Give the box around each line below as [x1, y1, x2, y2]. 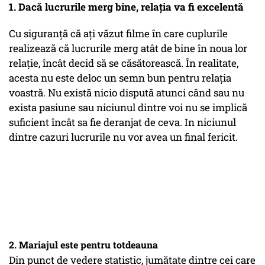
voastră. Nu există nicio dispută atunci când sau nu [9, 86, 244, 100]
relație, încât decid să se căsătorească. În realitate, [9, 56, 238, 70]
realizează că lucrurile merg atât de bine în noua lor [9, 41, 247, 56]
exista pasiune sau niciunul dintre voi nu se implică [9, 101, 247, 115]
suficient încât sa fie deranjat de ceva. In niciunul [9, 115, 236, 130]
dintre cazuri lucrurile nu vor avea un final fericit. [9, 130, 238, 144]
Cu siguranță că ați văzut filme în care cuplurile [9, 27, 228, 41]
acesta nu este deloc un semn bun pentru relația [9, 71, 231, 85]
